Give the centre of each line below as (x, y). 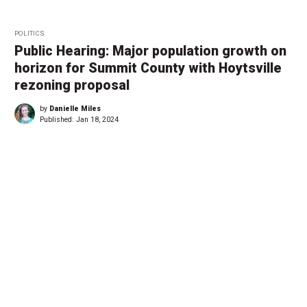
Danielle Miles (75, 108)
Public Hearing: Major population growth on (150, 51)
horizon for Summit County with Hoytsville (148, 68)
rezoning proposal (72, 85)
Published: (58, 119)
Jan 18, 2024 (97, 119)
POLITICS (29, 33)
